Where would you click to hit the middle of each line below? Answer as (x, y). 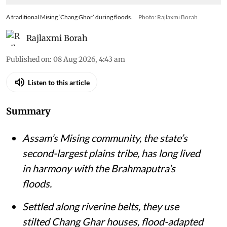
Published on (28, 59)
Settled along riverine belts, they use (101, 206)
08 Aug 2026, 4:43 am (89, 59)
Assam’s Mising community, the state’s (105, 138)
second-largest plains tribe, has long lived (111, 153)
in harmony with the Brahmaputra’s (99, 168)
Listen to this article (59, 82)
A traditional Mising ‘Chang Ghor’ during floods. (69, 17)
